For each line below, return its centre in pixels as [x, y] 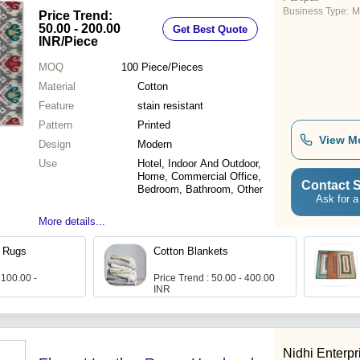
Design [55, 145]
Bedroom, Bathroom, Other [200, 190]
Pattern [55, 125]
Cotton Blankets [191, 252]
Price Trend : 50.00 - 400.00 [214, 278]
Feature [56, 106]
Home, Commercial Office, [199, 177]
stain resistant [170, 106]
